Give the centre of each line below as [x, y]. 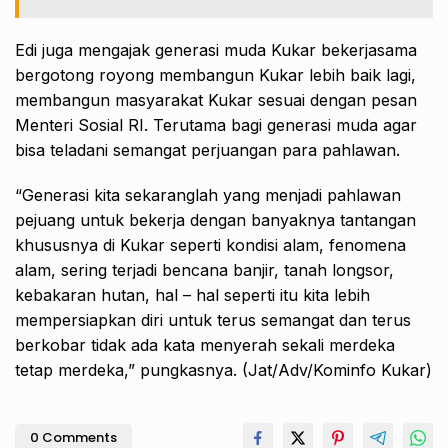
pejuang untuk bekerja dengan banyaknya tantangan [215, 219]
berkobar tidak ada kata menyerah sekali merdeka [205, 344]
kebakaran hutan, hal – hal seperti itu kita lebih [192, 294]
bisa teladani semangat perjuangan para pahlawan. [207, 149]
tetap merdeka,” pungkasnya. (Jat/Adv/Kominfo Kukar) [223, 369]
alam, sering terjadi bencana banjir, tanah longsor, [204, 269]
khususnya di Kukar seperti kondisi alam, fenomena [210, 244]
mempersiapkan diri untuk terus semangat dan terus [213, 319]
